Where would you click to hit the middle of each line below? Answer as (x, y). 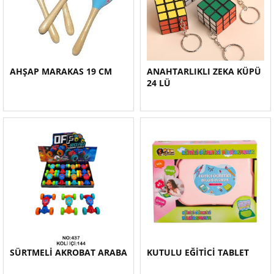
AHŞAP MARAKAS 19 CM (61, 71)
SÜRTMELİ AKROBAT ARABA (68, 252)
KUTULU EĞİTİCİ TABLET (198, 252)
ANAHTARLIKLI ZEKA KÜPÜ (204, 71)
